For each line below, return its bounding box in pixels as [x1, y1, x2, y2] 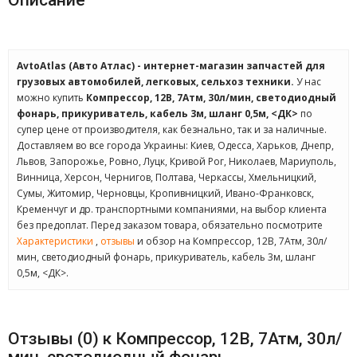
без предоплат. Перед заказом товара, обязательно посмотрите [17, 218, 323, 232]
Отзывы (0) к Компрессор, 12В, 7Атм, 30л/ [8, 329, 342, 348]
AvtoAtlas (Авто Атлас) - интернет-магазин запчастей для [17, 59, 325, 73]
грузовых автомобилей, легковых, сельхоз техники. [17, 75, 294, 88]
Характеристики [17, 234, 96, 248]
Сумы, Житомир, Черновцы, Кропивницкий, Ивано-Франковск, [17, 186, 314, 200]
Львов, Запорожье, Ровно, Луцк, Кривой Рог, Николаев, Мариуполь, [17, 155, 336, 168]
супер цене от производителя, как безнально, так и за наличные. [17, 123, 327, 136]
